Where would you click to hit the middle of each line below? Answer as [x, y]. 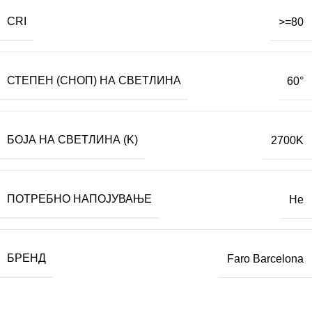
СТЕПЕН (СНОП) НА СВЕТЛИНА [94, 81]
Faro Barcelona [265, 258]
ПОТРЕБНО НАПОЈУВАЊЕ [79, 199]
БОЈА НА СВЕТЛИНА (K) [72, 140]
